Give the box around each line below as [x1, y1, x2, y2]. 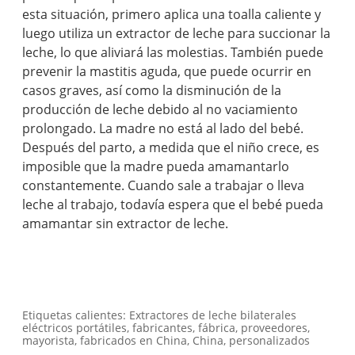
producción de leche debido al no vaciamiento [22, 101, 299, 119]
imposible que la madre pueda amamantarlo [22, 158, 290, 176]
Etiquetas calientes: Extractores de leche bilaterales [22, 307, 297, 323]
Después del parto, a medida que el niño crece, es [22, 139, 320, 157]
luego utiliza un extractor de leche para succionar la [22, 25, 331, 43]
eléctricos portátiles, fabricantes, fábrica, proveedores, [22, 320, 311, 336]
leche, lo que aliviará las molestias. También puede [22, 44, 324, 62]
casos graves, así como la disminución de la [22, 82, 282, 100]
